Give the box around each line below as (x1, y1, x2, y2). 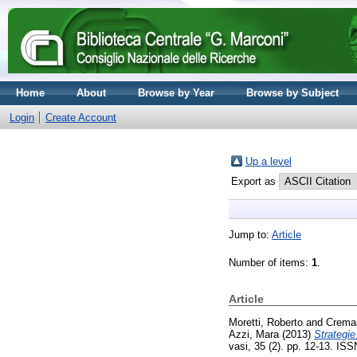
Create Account (45, 112, 116, 124)
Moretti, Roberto (229, 316, 303, 328)
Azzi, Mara (229, 328, 279, 340)
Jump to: (229, 229, 272, 241)
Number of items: (229, 257, 312, 269)
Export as (231, 175, 279, 187)
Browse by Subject (246, 87, 339, 99)
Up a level (245, 155, 292, 167)
